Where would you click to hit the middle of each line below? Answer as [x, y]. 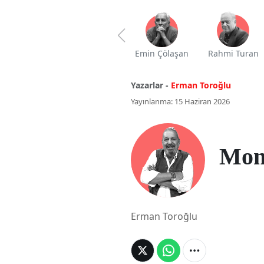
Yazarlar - [149, 85]
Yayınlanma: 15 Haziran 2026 [180, 102]
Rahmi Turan [233, 54]
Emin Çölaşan [161, 54]
